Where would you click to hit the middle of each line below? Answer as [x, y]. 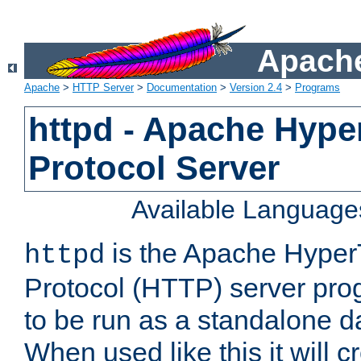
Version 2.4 [256, 88]
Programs [317, 88]
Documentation [182, 88]
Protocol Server [154, 168]
